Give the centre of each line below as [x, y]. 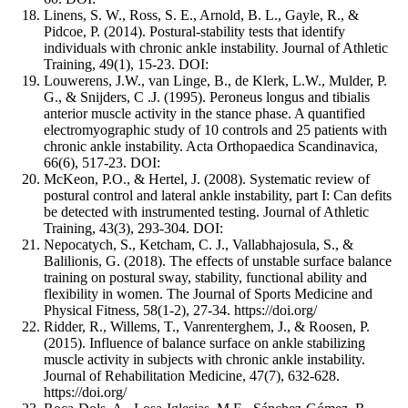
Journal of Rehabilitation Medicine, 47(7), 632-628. [192, 375]
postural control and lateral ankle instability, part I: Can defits [218, 195]
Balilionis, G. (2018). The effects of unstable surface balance [218, 260]
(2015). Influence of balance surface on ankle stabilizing [204, 342]
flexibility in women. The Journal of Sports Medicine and [208, 293]
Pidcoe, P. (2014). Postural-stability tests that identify [194, 31]
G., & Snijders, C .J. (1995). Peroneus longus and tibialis [207, 97]
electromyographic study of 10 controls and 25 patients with [215, 129]
